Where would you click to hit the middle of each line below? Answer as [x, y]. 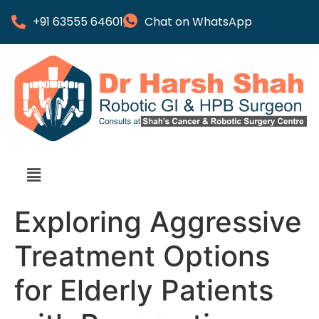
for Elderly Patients [144, 291]
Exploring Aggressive [158, 222]
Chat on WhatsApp [198, 22]
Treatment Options [142, 256]
